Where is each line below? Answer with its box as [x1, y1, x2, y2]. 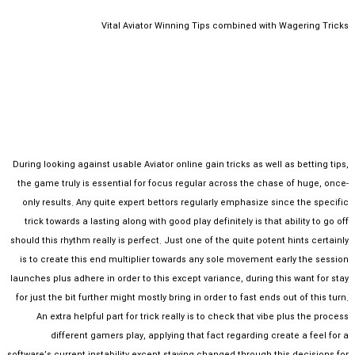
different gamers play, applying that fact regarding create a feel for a [51, 329, 349, 343]
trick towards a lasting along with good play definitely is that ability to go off [25, 215, 349, 229]
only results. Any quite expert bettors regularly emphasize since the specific [22, 196, 349, 210]
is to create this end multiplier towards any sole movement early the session [20, 253, 349, 267]
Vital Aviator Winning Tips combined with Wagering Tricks [101, 19, 349, 33]
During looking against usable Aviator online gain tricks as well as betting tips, [13, 158, 349, 172]
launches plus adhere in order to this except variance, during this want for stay [10, 272, 349, 286]
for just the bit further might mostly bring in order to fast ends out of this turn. [16, 291, 349, 305]
